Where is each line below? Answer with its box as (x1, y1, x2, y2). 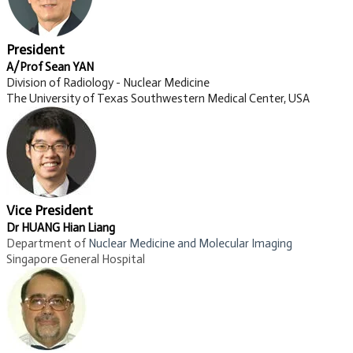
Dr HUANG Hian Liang (6, 221, 115, 236)
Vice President (6, 202, 93, 220)
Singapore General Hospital (6, 252, 145, 267)
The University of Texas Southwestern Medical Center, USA (6, 91, 310, 106)
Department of (6, 236, 88, 251)
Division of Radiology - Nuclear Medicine (6, 76, 210, 91)
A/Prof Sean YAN (6, 60, 94, 75)
